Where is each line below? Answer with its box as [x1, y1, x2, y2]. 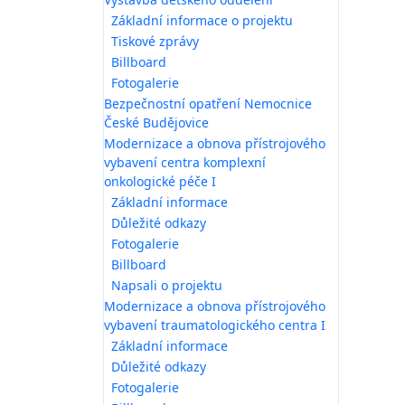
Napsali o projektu [111, 276, 222, 294]
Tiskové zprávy [111, 32, 199, 50]
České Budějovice [104, 113, 209, 131]
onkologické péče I [104, 172, 216, 190]
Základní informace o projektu [111, 11, 293, 29]
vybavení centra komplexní [104, 153, 266, 171]
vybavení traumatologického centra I [104, 316, 325, 334]
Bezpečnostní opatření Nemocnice [104, 94, 312, 112]
